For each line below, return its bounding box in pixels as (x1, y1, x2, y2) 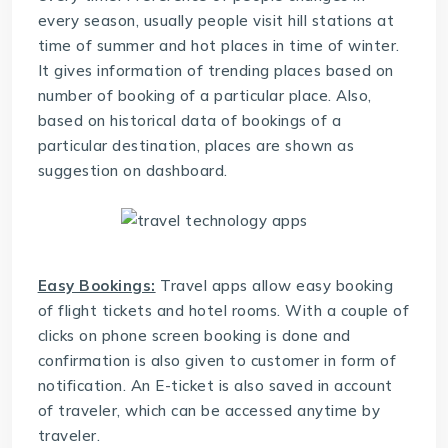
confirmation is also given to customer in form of (37, 350, 397, 370)
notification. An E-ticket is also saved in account (37, 375, 393, 395)
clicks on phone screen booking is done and (37, 325, 351, 345)
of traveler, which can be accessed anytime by (37, 400, 381, 420)
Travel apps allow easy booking (155, 275, 394, 295)
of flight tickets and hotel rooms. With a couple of (37, 300, 410, 320)
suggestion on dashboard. (37, 160, 228, 180)
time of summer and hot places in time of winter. (37, 35, 400, 55)
